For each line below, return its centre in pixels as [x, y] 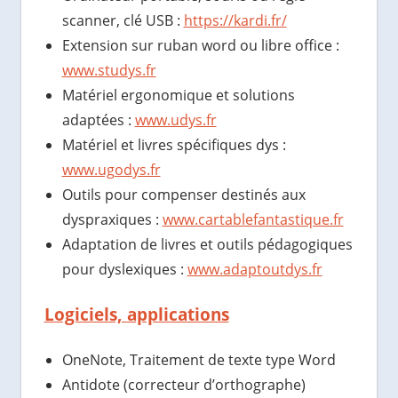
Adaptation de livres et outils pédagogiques [207, 245]
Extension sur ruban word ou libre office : [200, 46]
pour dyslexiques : [124, 270]
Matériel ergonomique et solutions [178, 96]
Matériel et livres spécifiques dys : [174, 145]
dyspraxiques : [112, 220]
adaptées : [98, 120]
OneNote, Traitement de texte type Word [199, 360]
